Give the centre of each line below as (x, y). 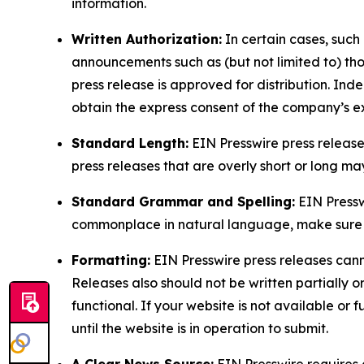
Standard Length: (130, 143)
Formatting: (111, 260)
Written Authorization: (147, 39)
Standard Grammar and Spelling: (183, 201)
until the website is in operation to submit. (200, 328)
